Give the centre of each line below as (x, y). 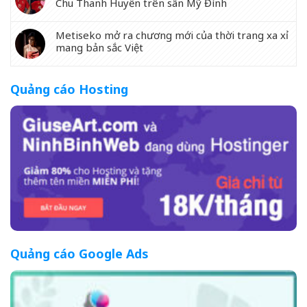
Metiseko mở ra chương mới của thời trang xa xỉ (172, 35)
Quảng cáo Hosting (69, 89)
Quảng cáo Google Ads (79, 253)
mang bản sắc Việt (99, 48)
